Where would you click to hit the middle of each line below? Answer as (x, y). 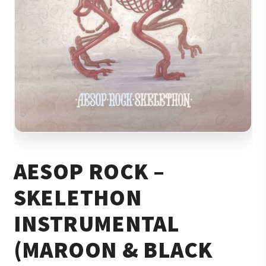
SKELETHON (78, 197)
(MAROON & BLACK (113, 250)
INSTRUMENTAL (96, 224)
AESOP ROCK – (89, 171)
